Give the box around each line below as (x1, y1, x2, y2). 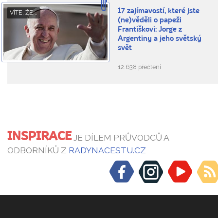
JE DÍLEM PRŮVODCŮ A (72, 133, 169, 143)
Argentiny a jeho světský (118, 36, 202, 43)
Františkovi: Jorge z (118, 26, 182, 34)
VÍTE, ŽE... (10, 9, 37, 17)
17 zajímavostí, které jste (118, 8, 200, 16)
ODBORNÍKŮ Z (7, 145, 69, 156)
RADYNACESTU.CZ (69, 145, 146, 156)
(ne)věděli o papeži (118, 17, 182, 25)
